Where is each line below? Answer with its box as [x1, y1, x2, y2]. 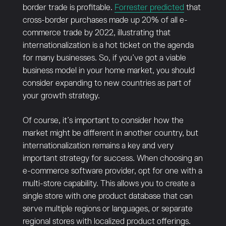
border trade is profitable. [22, 4, 115, 12]
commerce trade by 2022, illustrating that [22, 29, 171, 37]
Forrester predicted [114, 4, 184, 12]
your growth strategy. [22, 92, 100, 100]
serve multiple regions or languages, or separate [22, 205, 193, 213]
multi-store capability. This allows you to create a [22, 180, 195, 188]
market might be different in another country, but [22, 129, 198, 138]
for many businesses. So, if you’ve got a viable [22, 54, 186, 63]
